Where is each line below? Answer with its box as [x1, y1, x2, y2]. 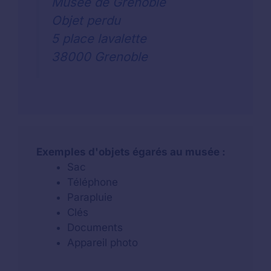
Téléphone [67, 176, 118, 189]
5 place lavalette [51, 30, 146, 46]
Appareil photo [67, 237, 138, 249]
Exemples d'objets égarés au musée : [36, 146, 226, 158]
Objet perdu [51, 12, 120, 28]
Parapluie [67, 191, 113, 204]
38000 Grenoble [51, 48, 148, 64]
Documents [67, 221, 123, 234]
